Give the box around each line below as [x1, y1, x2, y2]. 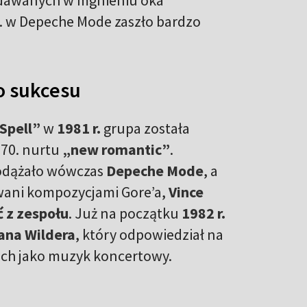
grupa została [103, 119, 190, 138]
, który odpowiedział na [75, 225, 223, 245]
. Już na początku [69, 204, 182, 223]
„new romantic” [62, 140, 170, 160]
